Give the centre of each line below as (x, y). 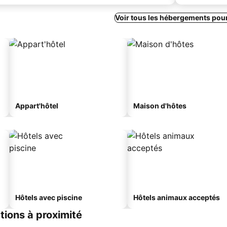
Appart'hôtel (37, 106)
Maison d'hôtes (160, 106)
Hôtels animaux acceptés (177, 197)
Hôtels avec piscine (49, 197)
